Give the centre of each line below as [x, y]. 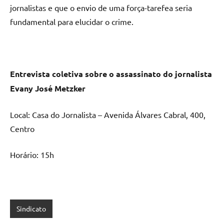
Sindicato [31, 209]
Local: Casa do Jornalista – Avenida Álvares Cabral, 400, [108, 115]
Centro [22, 129]
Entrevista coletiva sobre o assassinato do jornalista [111, 74]
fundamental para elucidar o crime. [72, 22]
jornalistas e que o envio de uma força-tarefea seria [101, 8]
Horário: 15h [32, 155]
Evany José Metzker [48, 88]
